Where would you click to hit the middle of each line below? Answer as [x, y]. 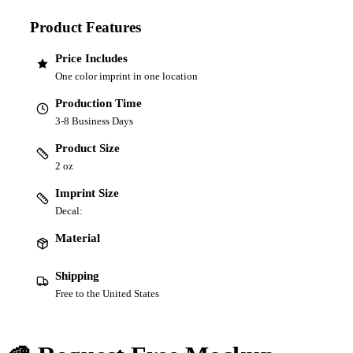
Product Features [85, 27]
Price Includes [91, 58]
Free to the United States [107, 293]
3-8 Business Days [94, 121]
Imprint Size [87, 193]
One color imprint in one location [126, 76]
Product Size [87, 148]
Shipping [77, 275]
